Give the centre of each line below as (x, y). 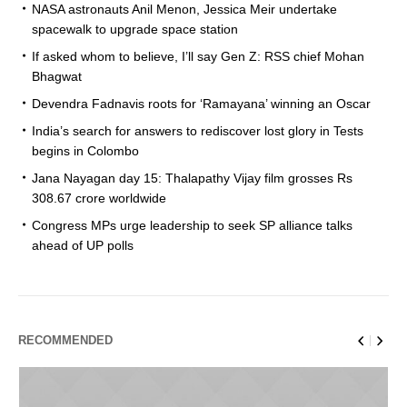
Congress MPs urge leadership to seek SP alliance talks (192, 225)
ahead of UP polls (83, 245)
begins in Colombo (85, 150)
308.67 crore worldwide (99, 198)
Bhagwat (57, 76)
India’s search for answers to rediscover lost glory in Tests (198, 130)
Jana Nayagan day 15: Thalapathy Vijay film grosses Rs (192, 178)
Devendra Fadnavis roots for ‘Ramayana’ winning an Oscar (201, 103)
